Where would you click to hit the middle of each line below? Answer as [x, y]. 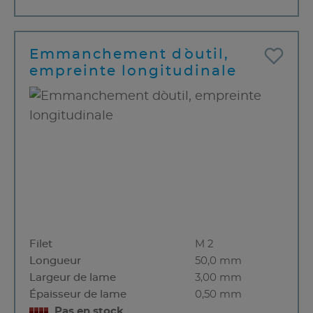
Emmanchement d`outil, [129, 55]
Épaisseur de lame [78, 295]
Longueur [55, 261]
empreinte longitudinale [133, 72]
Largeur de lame [73, 278]
